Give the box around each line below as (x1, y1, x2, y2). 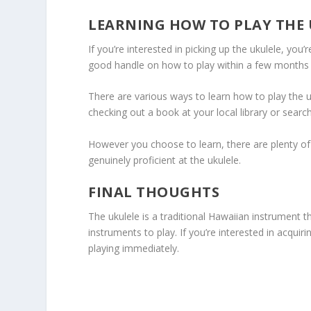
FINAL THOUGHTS (88, 182, 220, 201)
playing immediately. (88, 241, 180, 255)
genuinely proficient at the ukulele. (88, 153, 242, 167)
